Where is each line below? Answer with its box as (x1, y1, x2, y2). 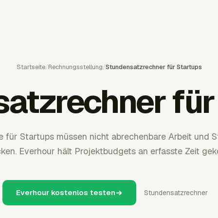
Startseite (16, 63, 45, 71)
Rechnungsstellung (48, 63, 103, 71)
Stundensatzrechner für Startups (105, 63, 202, 71)
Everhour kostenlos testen (16, 188, 115, 197)
